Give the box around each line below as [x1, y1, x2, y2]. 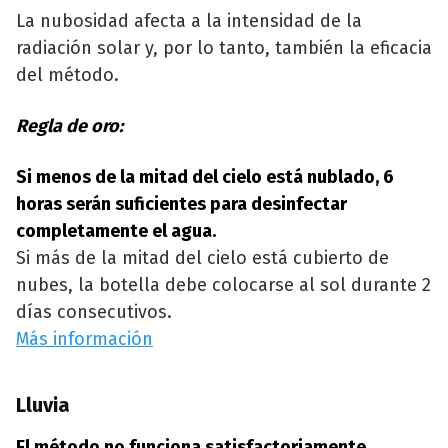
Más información [16, 328, 153, 351]
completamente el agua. [16, 220, 216, 243]
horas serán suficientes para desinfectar [16, 193, 347, 216]
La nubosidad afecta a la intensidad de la [16, 10, 362, 33]
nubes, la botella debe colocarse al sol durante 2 [16, 274, 431, 297]
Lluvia [16, 393, 70, 418]
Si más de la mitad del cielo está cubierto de [16, 247, 389, 270]
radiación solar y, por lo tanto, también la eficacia [16, 37, 432, 60]
